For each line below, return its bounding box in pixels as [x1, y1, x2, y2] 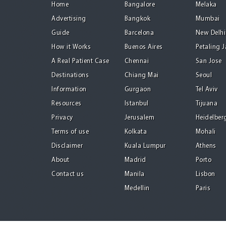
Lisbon [195, 171, 215, 178]
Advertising [51, 16, 86, 22]
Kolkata [124, 129, 147, 135]
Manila [124, 171, 145, 178]
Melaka [195, 2, 217, 8]
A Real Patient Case [51, 58, 109, 65]
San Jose [195, 58, 222, 65]
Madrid [124, 157, 146, 163]
